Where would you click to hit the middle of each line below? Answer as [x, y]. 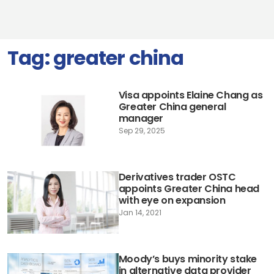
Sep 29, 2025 [142, 131]
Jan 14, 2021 [140, 213]
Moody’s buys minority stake [187, 259]
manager [141, 118]
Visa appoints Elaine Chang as [191, 95]
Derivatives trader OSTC [177, 177]
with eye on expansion [172, 201]
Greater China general [172, 107]
